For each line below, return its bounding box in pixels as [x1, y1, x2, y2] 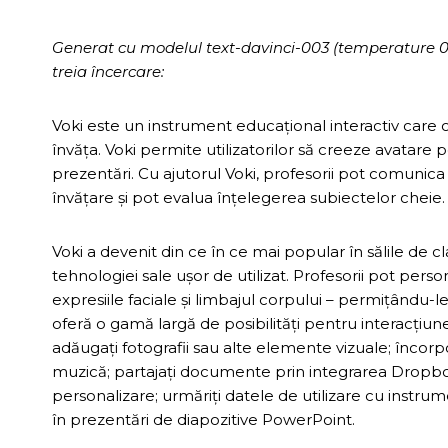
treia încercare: [52, 61, 164, 81]
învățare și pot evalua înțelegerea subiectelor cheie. [52, 187, 445, 207]
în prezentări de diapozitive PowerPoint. [52, 409, 355, 429]
